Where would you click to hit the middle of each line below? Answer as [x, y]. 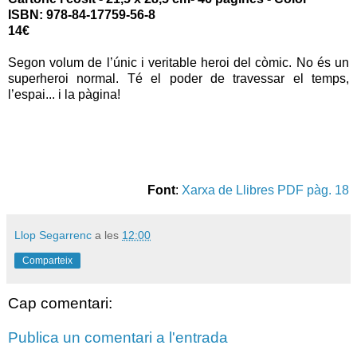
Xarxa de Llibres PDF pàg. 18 [265, 190]
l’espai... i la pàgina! [64, 94]
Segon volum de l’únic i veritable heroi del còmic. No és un [178, 62]
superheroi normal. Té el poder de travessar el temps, [178, 78]
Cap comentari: [60, 303]
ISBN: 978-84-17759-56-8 [82, 14]
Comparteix [47, 260]
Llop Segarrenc [53, 235]
